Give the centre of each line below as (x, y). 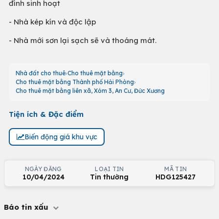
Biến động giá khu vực (61, 137)
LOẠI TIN (109, 169)
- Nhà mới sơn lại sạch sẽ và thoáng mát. (83, 40)
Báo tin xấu (27, 207)
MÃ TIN (176, 169)
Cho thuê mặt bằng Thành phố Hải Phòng (75, 82)
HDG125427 (176, 177)
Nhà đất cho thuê (41, 73)
